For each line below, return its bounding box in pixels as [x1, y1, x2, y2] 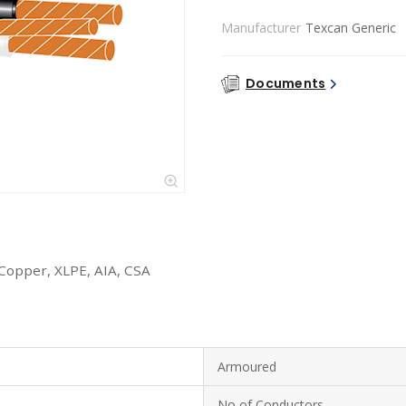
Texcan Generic [305, 19, 396, 36]
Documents [246, 74, 326, 92]
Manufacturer [221, 19, 301, 36]
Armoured [217, 358, 276, 375]
